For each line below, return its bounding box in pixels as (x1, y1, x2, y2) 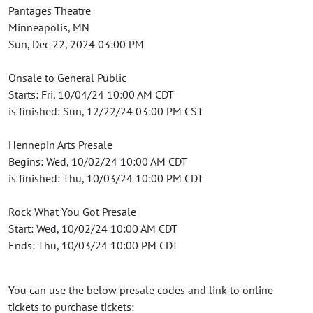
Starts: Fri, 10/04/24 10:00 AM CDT (8, 87, 174, 101)
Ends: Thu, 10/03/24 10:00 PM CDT (8, 238, 178, 252)
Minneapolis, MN (8, 20, 89, 34)
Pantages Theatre (8, 3, 91, 17)
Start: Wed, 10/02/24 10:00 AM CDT (8, 221, 177, 235)
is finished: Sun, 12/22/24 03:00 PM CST (8, 103, 203, 118)
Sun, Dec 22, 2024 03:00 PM (8, 36, 144, 51)
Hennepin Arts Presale (8, 137, 112, 152)
